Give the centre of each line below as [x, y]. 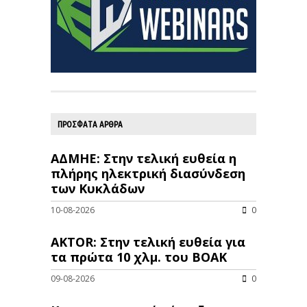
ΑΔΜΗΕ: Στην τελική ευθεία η [144, 158]
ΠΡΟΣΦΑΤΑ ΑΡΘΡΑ [90, 124]
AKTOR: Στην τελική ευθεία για [148, 242]
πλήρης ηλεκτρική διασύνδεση [148, 173]
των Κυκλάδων [98, 188]
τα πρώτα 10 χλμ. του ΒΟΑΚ [139, 257]
